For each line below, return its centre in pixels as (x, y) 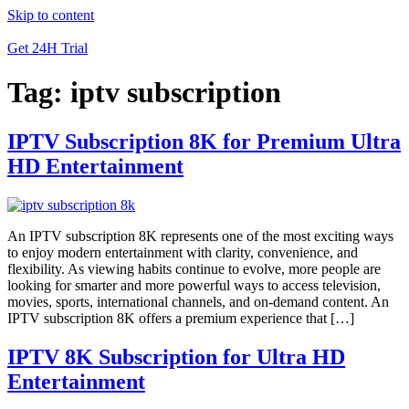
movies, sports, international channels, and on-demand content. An (198, 301)
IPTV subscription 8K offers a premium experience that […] (181, 318)
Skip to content (51, 15)
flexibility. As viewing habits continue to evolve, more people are (194, 268)
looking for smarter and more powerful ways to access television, (194, 285)
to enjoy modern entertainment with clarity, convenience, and (183, 252)
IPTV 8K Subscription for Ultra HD (176, 357)
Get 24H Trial (47, 48)
